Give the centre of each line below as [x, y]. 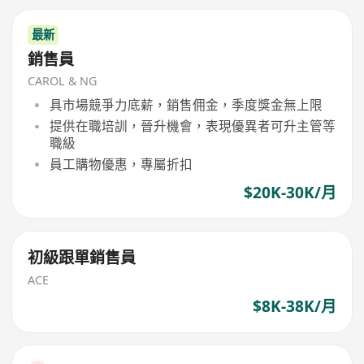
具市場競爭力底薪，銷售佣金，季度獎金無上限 [186, 104]
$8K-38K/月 [294, 307]
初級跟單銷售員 [82, 257]
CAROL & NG [63, 81]
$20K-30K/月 [290, 193]
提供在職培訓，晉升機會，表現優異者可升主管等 [192, 126]
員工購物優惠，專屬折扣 [121, 164]
